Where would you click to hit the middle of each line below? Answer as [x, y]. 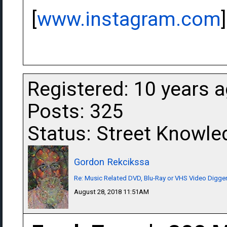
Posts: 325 [75, 111]
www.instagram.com [129, 19]
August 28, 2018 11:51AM [111, 192]
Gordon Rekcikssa [112, 162]
